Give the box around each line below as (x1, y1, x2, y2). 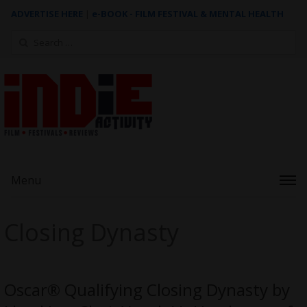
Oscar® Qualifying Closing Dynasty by (3, 278, 290, 301)
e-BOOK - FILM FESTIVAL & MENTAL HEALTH (91, 8, 284, 20)
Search (10, 32, 40, 44)
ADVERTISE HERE (10, 8, 83, 20)
